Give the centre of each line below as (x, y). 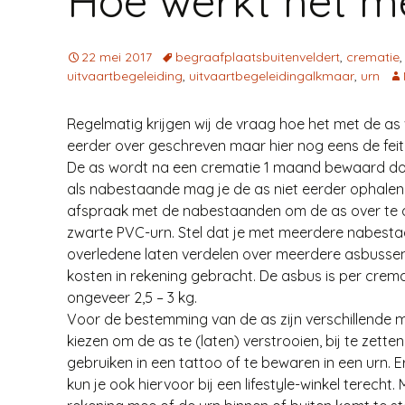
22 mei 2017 (117, 57)
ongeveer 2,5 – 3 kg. (132, 297)
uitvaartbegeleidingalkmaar (272, 75)
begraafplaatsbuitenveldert (258, 57)
